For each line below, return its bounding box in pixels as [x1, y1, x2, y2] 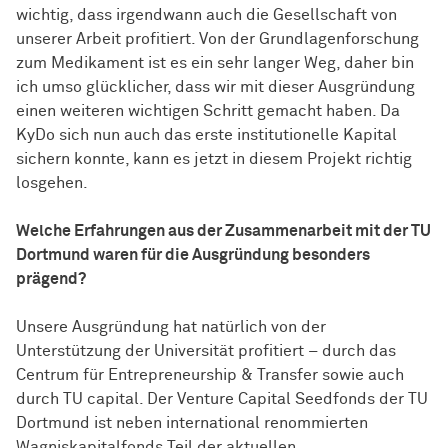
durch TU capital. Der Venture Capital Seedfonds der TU [16, 391, 428, 408]
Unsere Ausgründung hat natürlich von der [16, 319, 326, 336]
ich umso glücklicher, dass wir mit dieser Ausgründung [16, 79, 415, 96]
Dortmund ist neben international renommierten [16, 415, 368, 432]
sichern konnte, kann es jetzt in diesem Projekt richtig [16, 151, 412, 168]
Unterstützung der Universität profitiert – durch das [16, 343, 396, 360]
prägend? [16, 271, 86, 288]
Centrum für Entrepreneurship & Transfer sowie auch [16, 367, 404, 384]
